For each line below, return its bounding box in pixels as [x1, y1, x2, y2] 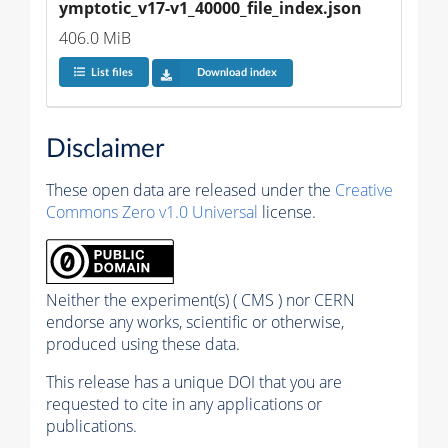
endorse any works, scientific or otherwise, [46, 311, 344, 334]
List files [90, 67, 133, 79]
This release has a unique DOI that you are [46, 371, 342, 394]
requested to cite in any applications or [46, 393, 322, 416]
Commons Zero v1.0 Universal [46, 201, 258, 224]
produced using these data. [46, 333, 240, 356]
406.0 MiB [59, 26, 131, 49]
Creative [335, 179, 393, 202]
